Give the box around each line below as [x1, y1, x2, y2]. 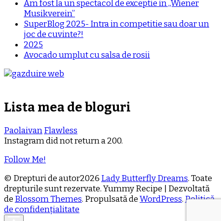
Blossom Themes [15, 193, 82, 204]
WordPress [140, 193, 182, 204]
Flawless [44, 125, 77, 136]
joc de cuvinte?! [24, 29, 83, 39]
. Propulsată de [82, 193, 140, 204]
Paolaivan [4, 125, 42, 136]
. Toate [188, 173, 212, 184]
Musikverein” [24, 8, 75, 19]
